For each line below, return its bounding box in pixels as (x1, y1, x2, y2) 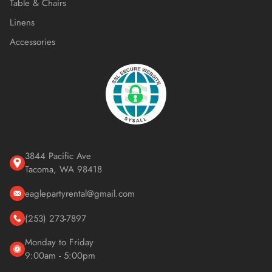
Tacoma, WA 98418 (25, 163, 102, 177)
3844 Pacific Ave (25, 149, 91, 163)
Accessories (10, 35, 55, 49)
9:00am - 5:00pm (25, 249, 95, 263)
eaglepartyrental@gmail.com (25, 186, 135, 200)
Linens (10, 16, 35, 30)
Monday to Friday (25, 236, 93, 250)
